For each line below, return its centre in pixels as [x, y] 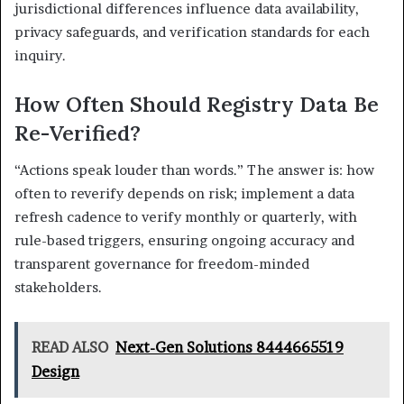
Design [55, 371]
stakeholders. [58, 287]
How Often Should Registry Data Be [197, 105]
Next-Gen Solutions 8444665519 [230, 347]
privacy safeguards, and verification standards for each [192, 32]
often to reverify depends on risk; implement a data [184, 193]
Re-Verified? [78, 133]
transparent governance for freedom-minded [162, 263]
